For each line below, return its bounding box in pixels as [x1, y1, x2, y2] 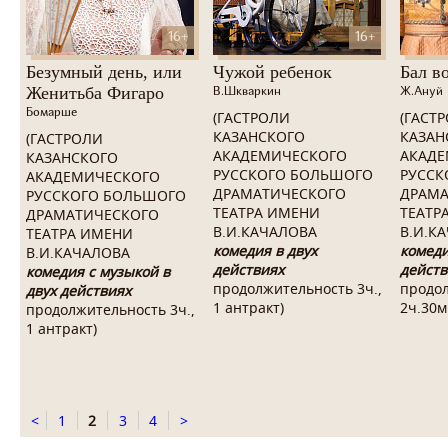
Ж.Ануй [400, 86, 443, 98]
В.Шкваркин [213, 86, 281, 98]
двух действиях [26, 281, 131, 300]
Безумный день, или [26, 62, 182, 82]
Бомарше [26, 107, 77, 119]
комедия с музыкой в [26, 262, 170, 281]
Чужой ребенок [213, 62, 332, 82]
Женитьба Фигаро [26, 83, 164, 103]
